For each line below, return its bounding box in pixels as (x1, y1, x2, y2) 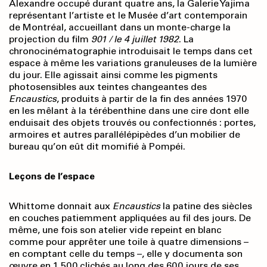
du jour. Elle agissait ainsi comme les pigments (9, 69, 218, 81)
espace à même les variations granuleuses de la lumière (9, 57, 257, 69)
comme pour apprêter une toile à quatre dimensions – (9, 236, 249, 248)
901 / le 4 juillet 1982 (91, 33, 179, 45)
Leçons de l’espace (9, 170, 95, 182)
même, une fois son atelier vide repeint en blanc (9, 224, 222, 236)
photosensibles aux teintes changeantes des (9, 81, 207, 93)
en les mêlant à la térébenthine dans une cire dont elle (9, 105, 249, 117)
